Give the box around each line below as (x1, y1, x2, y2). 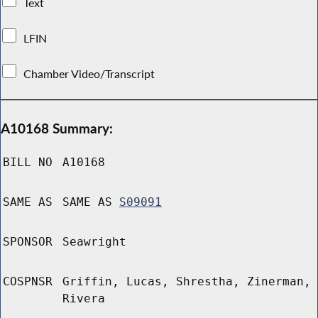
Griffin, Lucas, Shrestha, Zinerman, (62, 275, 311, 289)
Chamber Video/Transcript (21, 66, 158, 81)
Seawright (62, 235, 126, 249)
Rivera (62, 292, 105, 306)
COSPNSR (3, 275, 53, 289)
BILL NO (3, 155, 53, 170)
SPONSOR (3, 235, 53, 249)
